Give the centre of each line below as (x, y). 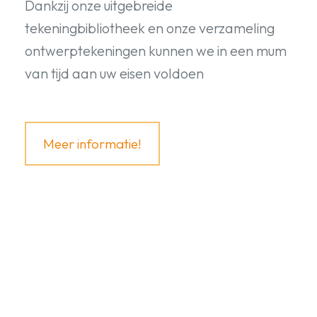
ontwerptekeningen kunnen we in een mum (156, 50)
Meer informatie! (92, 143)
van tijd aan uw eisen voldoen (114, 73)
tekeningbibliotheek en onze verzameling (150, 28)
